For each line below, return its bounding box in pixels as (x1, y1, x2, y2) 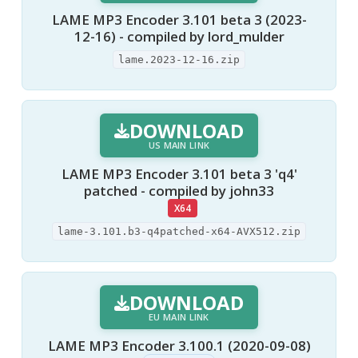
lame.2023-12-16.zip (118, 53, 240, 66)
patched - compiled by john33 (84, 181, 274, 200)
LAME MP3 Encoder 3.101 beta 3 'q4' (61, 164, 297, 183)
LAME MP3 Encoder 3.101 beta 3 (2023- (51, 10, 307, 30)
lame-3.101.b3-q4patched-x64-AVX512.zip (58, 225, 300, 238)
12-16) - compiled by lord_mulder (74, 27, 284, 46)
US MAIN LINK (148, 138, 210, 151)
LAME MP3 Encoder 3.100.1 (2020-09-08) (47, 336, 311, 356)
